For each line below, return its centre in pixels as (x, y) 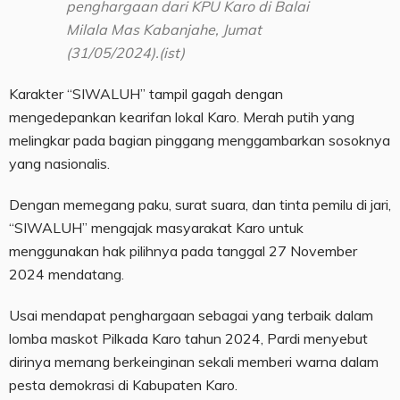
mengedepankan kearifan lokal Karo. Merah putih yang (182, 117)
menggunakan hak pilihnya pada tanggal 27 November (183, 251)
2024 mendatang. (67, 275)
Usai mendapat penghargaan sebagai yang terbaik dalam (191, 316)
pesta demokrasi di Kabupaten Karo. (123, 385)
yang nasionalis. (59, 164)
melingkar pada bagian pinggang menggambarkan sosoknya (200, 141)
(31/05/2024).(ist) (125, 53)
